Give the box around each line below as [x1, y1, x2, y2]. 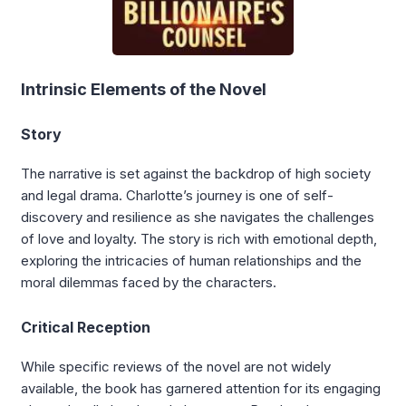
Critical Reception [21, 317, 150, 336]
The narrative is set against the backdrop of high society [21, 164, 371, 182]
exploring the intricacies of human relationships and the [21, 251, 362, 269]
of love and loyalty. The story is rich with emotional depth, [21, 229, 377, 247]
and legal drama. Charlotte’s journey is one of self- [21, 186, 333, 204]
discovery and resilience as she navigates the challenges [21, 208, 374, 226]
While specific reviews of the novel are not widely [21, 357, 331, 375]
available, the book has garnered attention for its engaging [21, 379, 381, 397]
